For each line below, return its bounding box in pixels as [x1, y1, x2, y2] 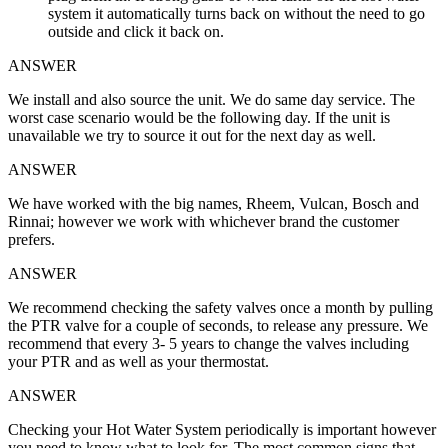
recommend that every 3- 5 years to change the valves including [8, 334, 409, 352]
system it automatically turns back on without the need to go [48, 4, 425, 22]
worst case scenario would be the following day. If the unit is [8, 108, 390, 126]
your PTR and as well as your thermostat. [8, 352, 269, 370]
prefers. [8, 230, 55, 248]
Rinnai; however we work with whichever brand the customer [8, 212, 399, 230]
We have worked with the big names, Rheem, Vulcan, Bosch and [8, 194, 419, 212]
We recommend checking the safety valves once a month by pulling [8, 298, 433, 316]
